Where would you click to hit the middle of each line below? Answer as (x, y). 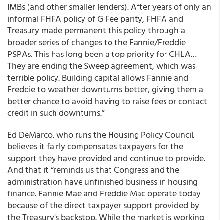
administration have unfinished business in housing (103, 181)
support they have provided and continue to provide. (106, 158)
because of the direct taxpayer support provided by (103, 205)
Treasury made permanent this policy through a (96, 30)
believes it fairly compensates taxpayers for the (95, 146)
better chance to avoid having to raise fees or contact (107, 101)
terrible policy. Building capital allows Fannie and (98, 77)
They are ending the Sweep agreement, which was (101, 66)
